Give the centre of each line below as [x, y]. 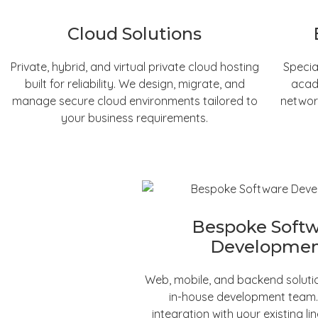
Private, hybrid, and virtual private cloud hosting [135, 66]
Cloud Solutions [135, 33]
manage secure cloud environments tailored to [135, 100]
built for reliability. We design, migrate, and [135, 83]
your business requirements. [135, 117]
